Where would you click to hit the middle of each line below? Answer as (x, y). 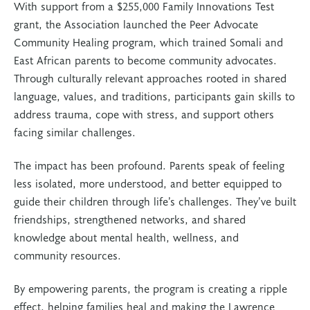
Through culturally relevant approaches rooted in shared (150, 77)
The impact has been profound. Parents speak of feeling (149, 165)
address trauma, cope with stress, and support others (144, 113)
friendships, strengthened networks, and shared (130, 219)
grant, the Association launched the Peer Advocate (136, 24)
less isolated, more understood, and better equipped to (148, 183)
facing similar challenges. (75, 131)
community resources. (67, 255)
